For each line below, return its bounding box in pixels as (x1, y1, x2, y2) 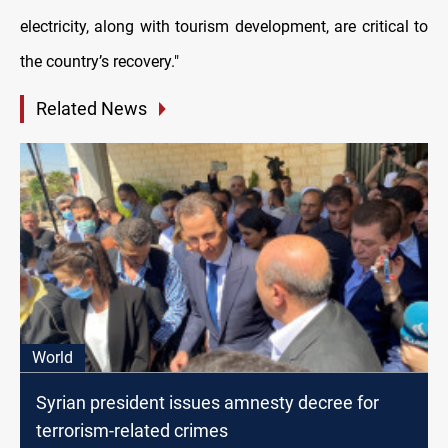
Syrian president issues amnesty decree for (36, 391, 379, 413)
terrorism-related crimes (36, 419, 228, 441)
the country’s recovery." (20, 52, 179, 72)
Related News (36, 98, 147, 120)
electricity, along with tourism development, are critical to (20, 17, 428, 37)
